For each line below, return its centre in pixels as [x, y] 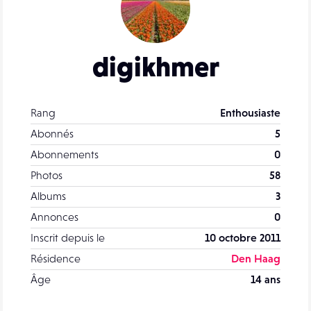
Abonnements [65, 154]
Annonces [54, 216]
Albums [48, 195]
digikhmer [155, 66]
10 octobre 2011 [243, 237]
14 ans [266, 279]
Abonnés [52, 133]
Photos [47, 175]
